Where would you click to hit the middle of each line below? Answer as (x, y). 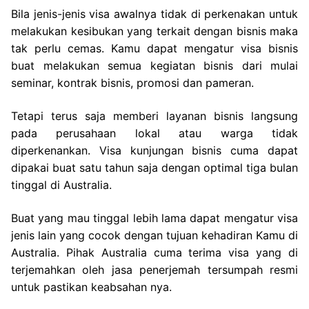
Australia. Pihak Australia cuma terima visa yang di (154, 252)
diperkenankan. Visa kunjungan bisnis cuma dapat (154, 150)
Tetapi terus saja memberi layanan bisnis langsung (154, 116)
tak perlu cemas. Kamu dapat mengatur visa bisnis (154, 49)
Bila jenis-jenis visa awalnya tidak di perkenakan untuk (154, 14)
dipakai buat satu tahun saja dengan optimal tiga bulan (154, 167)
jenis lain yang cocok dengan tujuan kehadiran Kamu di (154, 235)
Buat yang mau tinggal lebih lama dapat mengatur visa (154, 218)
